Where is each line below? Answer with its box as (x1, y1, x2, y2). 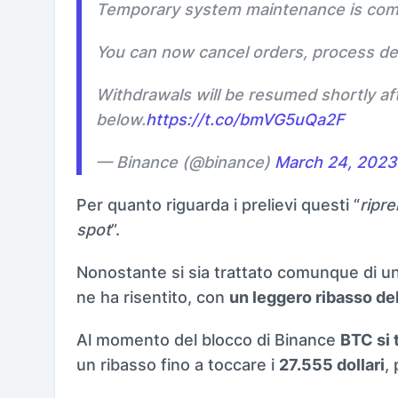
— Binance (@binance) (96, 152, 275, 171)
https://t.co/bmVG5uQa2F (146, 109, 345, 129)
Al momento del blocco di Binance (76, 330, 340, 349)
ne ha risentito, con (76, 287, 229, 306)
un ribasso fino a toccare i (76, 354, 279, 374)
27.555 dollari (279, 354, 385, 374)
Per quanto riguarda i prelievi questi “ (76, 195, 360, 214)
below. (96, 109, 146, 129)
